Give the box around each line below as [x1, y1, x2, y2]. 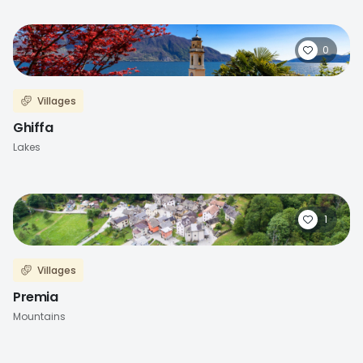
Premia [13, 288, 58, 306]
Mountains [13, 310, 66, 323]
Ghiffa [13, 118, 53, 137]
